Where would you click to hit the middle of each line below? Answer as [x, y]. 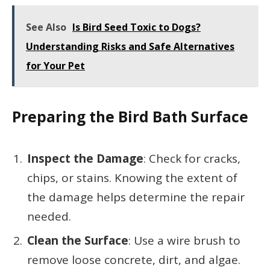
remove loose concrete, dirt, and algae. [134, 259]
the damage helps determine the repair [136, 197]
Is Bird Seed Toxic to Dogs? [137, 27]
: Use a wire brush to [184, 240]
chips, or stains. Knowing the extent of [132, 177]
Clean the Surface [78, 240]
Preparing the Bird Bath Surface [130, 117]
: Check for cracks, [192, 158]
